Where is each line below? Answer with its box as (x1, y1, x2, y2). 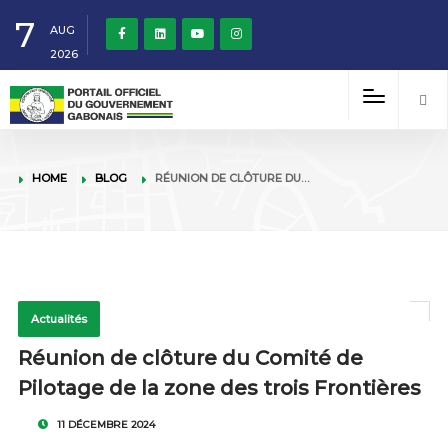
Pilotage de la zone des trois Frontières (17, 376, 421, 400)
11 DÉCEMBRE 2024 (53, 418, 155, 431)
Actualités (30, 312, 87, 326)
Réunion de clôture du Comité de (17, 346, 363, 370)
